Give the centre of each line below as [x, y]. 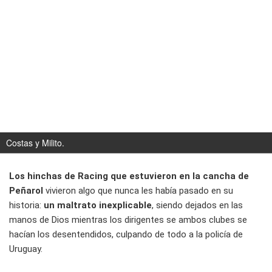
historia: [26, 206]
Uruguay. [26, 249]
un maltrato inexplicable [98, 206]
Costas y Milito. [35, 143]
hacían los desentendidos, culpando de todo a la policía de [126, 235]
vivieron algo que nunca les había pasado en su [138, 191]
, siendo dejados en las [197, 206]
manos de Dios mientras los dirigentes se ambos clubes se [128, 220]
